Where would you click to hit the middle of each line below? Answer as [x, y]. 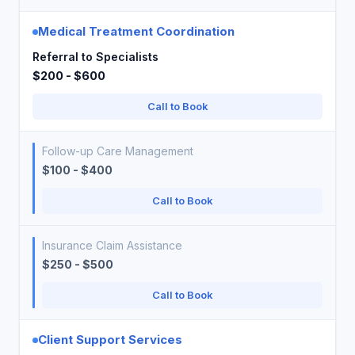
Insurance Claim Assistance [112, 245]
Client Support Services [110, 340]
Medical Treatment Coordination [136, 31]
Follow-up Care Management [118, 151]
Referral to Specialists [95, 57]
